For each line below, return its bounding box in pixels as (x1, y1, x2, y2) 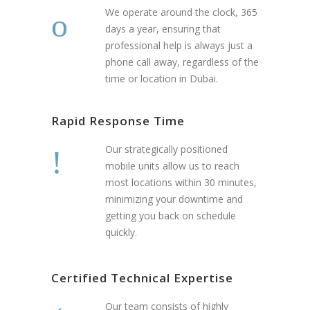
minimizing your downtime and (105, 192, 243, 206)
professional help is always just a (105, 39, 253, 53)
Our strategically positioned (105, 143, 228, 156)
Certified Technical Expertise (51, 270, 233, 286)
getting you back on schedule (105, 209, 236, 223)
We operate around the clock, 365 (105, 6, 257, 19)
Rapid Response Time (51, 113, 185, 129)
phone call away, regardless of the (105, 55, 259, 69)
